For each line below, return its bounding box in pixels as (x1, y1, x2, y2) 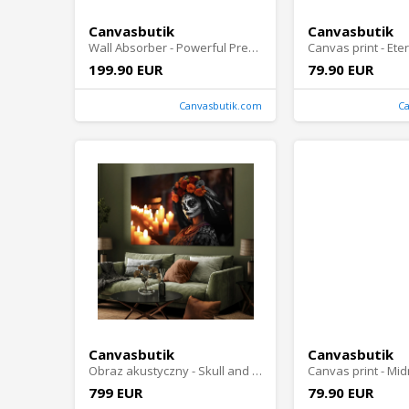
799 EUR (89, 383, 142, 403)
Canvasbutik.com (179, 99, 262, 113)
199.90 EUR (89, 60, 163, 79)
